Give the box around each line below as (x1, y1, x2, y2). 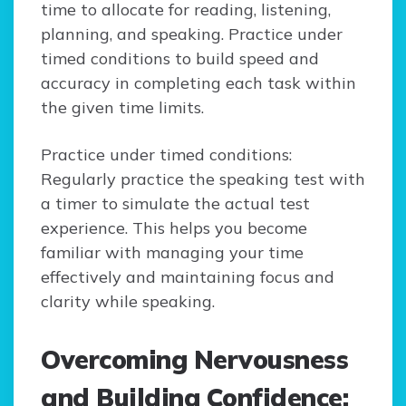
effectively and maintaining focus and (41, 266, 334, 288)
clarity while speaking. (41, 291, 215, 313)
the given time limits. (41, 97, 204, 119)
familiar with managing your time (41, 242, 304, 264)
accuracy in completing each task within (41, 72, 356, 94)
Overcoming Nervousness (41, 343, 348, 376)
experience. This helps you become (41, 217, 307, 239)
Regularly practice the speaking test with (41, 169, 365, 190)
